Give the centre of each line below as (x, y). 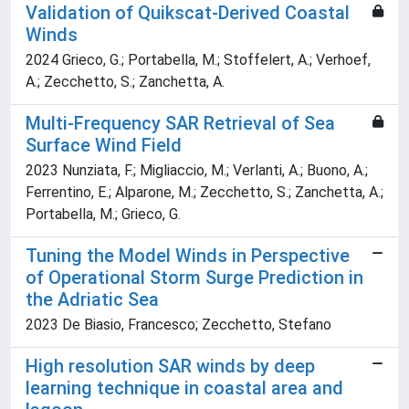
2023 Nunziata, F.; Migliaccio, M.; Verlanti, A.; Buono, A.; (197, 171)
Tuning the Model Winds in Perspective (188, 256)
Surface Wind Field (104, 146)
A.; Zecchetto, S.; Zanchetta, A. (125, 82)
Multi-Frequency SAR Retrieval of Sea (180, 124)
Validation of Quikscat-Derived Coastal (188, 13)
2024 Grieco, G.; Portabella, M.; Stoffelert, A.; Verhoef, (198, 60)
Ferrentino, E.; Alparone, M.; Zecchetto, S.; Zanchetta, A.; (204, 193)
